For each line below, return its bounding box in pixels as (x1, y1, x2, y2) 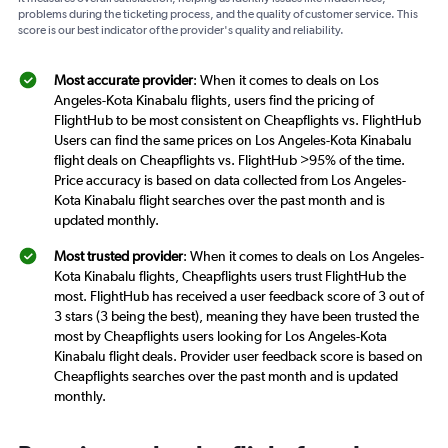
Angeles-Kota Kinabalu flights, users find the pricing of (54, 92, 374, 109)
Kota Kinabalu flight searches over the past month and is (54, 192, 385, 209)
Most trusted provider (54, 248, 183, 265)
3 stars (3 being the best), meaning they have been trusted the (54, 308, 419, 325)
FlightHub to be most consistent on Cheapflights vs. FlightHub (54, 112, 421, 129)
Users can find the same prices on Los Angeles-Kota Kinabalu (54, 132, 412, 149)
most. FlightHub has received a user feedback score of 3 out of (54, 288, 424, 305)
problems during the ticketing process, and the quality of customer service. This (18, 7, 418, 22)
